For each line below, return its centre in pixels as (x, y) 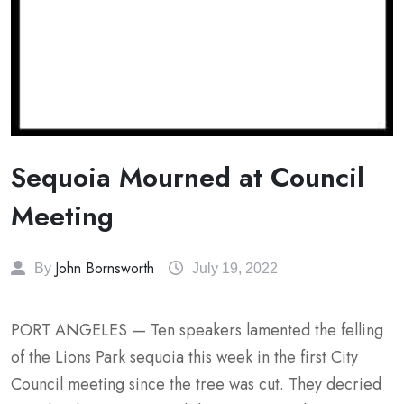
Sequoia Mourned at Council (188, 178)
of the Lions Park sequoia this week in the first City (184, 358)
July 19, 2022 (235, 269)
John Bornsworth (105, 269)
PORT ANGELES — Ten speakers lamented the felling (197, 331)
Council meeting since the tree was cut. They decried (196, 385)
